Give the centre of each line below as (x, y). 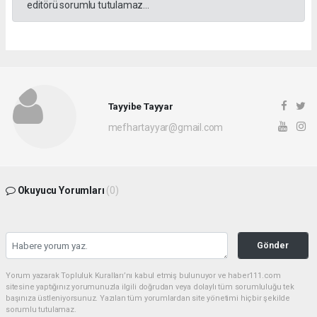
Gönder (273, 246)
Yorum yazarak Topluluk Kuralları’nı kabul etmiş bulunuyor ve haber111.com (143, 276)
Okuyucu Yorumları (61, 191)
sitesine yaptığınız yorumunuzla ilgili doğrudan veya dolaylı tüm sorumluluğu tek (150, 287)
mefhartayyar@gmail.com (166, 127)
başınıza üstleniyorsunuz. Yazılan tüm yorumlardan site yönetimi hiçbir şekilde (148, 299)
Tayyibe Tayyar (140, 106)
